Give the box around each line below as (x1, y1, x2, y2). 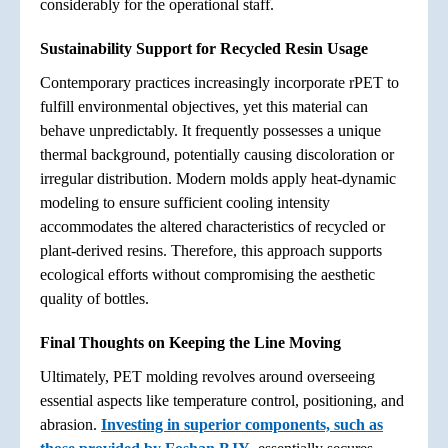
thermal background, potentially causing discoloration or (40, 145, 394, 163)
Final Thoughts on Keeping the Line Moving (40, 333, 341, 351)
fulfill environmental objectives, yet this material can (40, 97, 368, 115)
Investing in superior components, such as (101, 415, 383, 433)
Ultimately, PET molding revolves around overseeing (40, 367, 375, 385)
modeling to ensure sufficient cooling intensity (40, 193, 330, 211)
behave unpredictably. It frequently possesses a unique (40, 121, 381, 139)
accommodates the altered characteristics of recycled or (40, 217, 385, 235)
